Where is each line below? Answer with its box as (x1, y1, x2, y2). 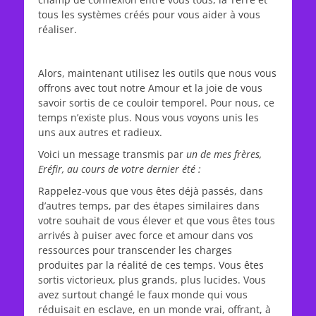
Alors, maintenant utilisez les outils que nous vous (38, 66, 276, 80)
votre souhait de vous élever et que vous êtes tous (38, 214, 275, 227)
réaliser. (38, 23, 77, 36)
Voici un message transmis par (38, 147, 186, 161)
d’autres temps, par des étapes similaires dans (38, 199, 260, 212)
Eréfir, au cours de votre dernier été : (38, 162, 201, 176)
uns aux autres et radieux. (38, 126, 162, 139)
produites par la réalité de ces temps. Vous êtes (38, 258, 264, 272)
